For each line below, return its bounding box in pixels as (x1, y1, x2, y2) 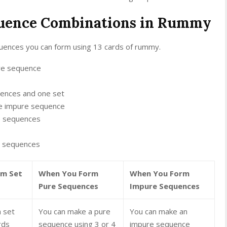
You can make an (130, 206, 187, 216)
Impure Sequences (130, 180, 200, 191)
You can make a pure (39, 206, 110, 216)
